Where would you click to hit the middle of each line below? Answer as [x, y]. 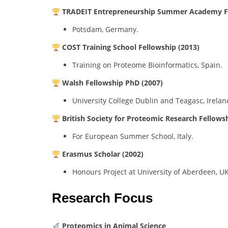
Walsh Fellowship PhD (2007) [112, 83]
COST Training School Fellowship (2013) [131, 47]
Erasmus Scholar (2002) [103, 154]
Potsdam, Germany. [105, 30]
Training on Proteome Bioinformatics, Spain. [147, 65]
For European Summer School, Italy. [133, 136]
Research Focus [102, 198]
